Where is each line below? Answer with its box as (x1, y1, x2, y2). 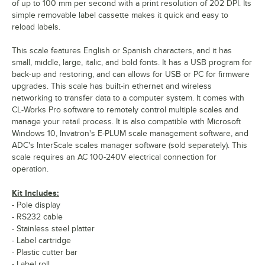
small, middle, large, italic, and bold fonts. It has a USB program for (12, 58, 252, 67)
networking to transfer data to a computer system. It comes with (12, 93, 244, 103)
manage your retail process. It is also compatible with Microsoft (12, 117, 241, 127)
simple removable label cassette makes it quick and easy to (12, 11, 228, 20)
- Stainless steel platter (12, 224, 95, 234)
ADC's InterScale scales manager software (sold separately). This (12, 141, 247, 150)
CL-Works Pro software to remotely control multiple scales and (12, 105, 238, 115)
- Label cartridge (12, 236, 71, 245)
